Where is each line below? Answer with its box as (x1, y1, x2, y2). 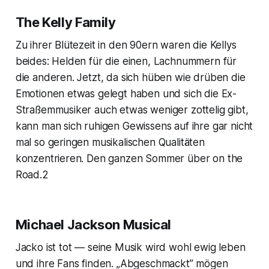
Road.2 (15, 169, 49, 181)
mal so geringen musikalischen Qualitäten (15, 136, 205, 149)
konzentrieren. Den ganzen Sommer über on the (15, 153, 243, 165)
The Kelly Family (15, 14, 116, 31)
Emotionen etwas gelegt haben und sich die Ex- (15, 88, 237, 100)
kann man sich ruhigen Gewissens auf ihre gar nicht (15, 120, 253, 133)
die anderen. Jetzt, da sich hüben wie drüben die (15, 71, 246, 84)
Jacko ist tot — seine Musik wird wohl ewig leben (15, 241, 246, 254)
